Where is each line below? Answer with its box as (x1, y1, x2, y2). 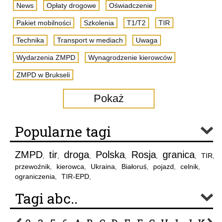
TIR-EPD (61, 172, 89, 180)
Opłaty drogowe (47, 1, 96, 9)
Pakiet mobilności (16, 19, 71, 27)
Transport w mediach (57, 36, 123, 44)
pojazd (153, 163, 174, 170)
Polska (96, 149, 125, 160)
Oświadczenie (109, 1, 153, 9)
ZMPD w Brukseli (16, 71, 70, 79)
